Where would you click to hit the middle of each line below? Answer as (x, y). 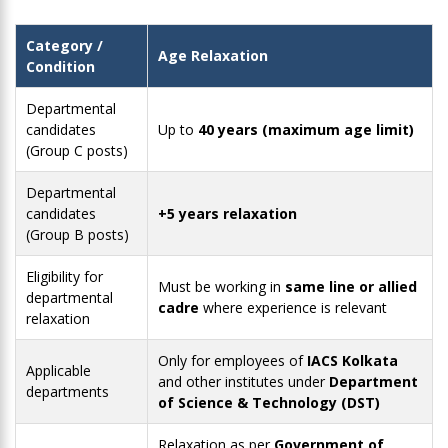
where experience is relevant (293, 308)
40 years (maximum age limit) (306, 130)
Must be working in (221, 287)
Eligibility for (64, 277)
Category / (64, 46)
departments (67, 392)
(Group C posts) (77, 151)
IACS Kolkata (352, 361)
